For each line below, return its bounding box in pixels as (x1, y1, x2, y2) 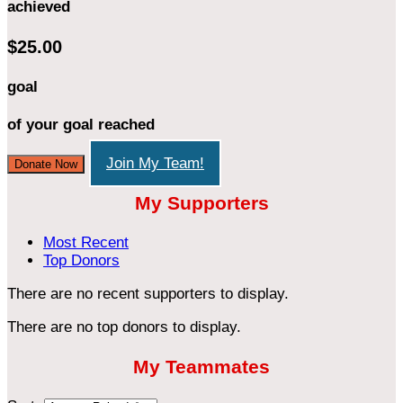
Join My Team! (106, 154, 204, 172)
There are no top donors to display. (7, 318, 241, 336)
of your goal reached (7, 116, 155, 134)
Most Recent (43, 234, 129, 252)
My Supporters (134, 193, 269, 214)
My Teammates (133, 355, 270, 378)
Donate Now (14, 157, 77, 171)
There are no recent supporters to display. (7, 285, 289, 303)
